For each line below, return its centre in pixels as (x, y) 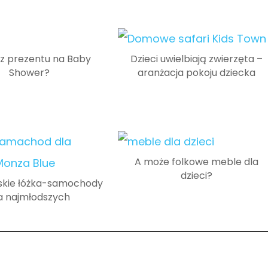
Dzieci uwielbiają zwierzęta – (196, 59)
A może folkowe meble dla (196, 162)
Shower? (29, 73)
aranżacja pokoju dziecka (196, 73)
